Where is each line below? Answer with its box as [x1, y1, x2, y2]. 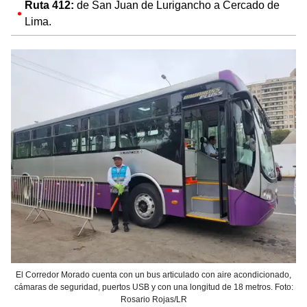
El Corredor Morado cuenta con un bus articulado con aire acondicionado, [16, 269, 291, 280]
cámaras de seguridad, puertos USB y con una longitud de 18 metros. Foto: [14, 282, 293, 292]
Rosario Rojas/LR [120, 294, 187, 304]
